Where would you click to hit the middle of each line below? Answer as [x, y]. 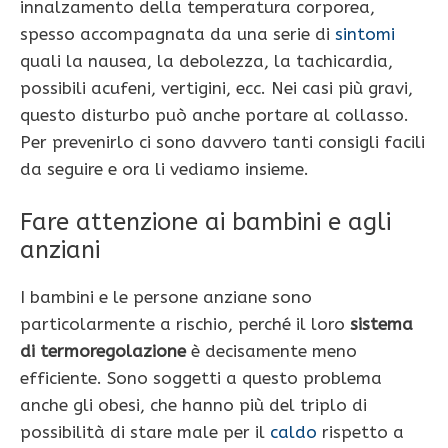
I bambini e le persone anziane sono [166, 297]
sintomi [365, 33]
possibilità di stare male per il [145, 432]
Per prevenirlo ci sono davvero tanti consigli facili [222, 141]
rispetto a [360, 432]
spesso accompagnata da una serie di [177, 33]
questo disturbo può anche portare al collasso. [214, 114]
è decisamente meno [271, 351]
